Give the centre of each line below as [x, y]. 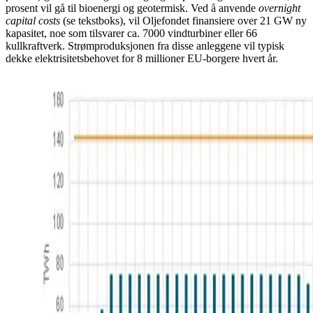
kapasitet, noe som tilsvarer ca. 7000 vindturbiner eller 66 [131, 33]
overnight [279, 8]
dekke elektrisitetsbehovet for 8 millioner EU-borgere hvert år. [142, 58]
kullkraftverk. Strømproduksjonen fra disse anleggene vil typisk [145, 45]
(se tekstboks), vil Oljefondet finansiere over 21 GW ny [183, 20]
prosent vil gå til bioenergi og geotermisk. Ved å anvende [132, 8]
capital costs [33, 20]
